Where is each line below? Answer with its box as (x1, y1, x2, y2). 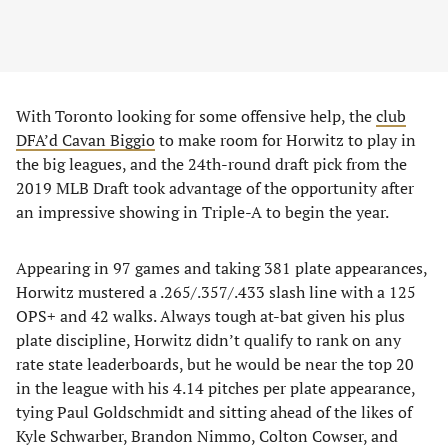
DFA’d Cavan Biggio (16, 129, 155, 151)
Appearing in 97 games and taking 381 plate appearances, (16, 257, 427, 279)
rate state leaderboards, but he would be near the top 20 (16, 353, 414, 375)
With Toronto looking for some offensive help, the (16, 105, 376, 127)
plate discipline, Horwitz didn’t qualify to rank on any (16, 329, 401, 351)
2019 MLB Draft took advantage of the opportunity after (16, 177, 414, 199)
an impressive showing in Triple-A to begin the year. (16, 201, 389, 223)
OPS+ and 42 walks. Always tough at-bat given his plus (16, 305, 405, 327)
